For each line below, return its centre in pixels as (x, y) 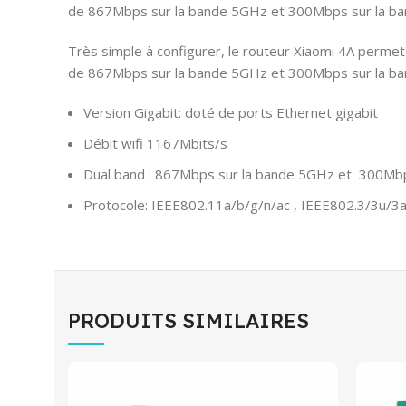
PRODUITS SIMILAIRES (188, 320)
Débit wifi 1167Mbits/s (155, 143)
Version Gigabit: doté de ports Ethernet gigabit (231, 112)
